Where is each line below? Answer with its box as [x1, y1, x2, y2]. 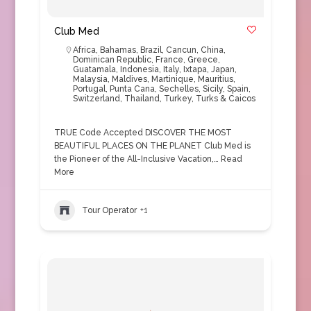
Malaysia [72, 74, 108, 84]
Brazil [140, 45, 162, 55]
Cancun [165, 45, 196, 55]
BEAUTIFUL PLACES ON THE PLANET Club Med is [53, 141, 251, 151]
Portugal [72, 84, 106, 94]
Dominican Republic [72, 55, 151, 65]
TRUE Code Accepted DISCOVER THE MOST [53, 128, 232, 137]
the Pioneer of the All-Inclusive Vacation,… [53, 154, 219, 164]
